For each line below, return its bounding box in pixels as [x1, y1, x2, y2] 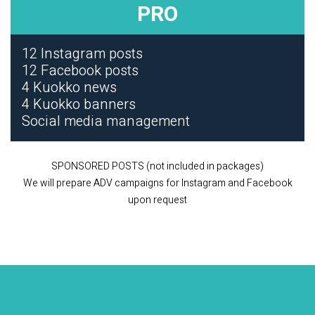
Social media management [22, 111, 190, 131]
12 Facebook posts [22, 60, 139, 81]
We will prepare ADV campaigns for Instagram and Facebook [22, 176, 292, 191]
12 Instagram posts [22, 44, 143, 64]
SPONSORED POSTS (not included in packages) [51, 159, 264, 174]
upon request [128, 193, 187, 207]
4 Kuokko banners [22, 94, 136, 115]
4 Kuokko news [22, 77, 117, 98]
